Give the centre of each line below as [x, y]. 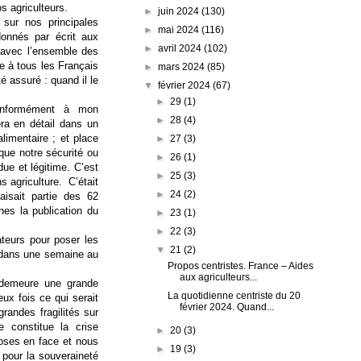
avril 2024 [181, 48]
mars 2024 [183, 66]
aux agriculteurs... [219, 277]
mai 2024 [180, 29]
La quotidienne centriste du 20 [234, 295]
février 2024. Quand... [227, 307]
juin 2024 [180, 11]
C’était [84, 182]
